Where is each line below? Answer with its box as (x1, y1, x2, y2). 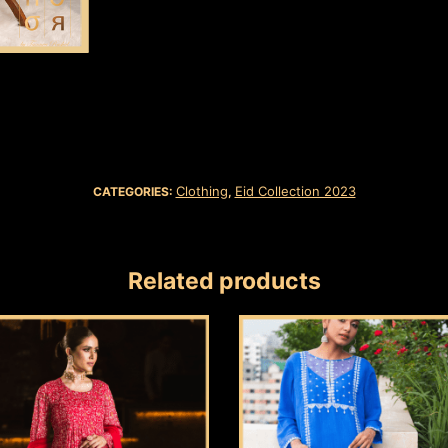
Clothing (175, 182, 228, 199)
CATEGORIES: (92, 183, 176, 199)
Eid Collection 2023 (234, 182, 356, 199)
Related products (127, 266, 321, 295)
